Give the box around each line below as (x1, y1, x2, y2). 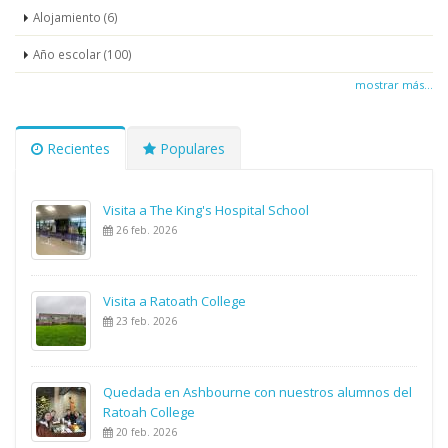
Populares (156, 138, 225, 158)
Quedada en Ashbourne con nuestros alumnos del (103, 382, 412, 401)
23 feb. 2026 (113, 313, 177, 328)
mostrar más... (355, 76, 433, 92)
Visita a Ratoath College (103, 291, 246, 310)
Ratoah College (103, 402, 195, 421)
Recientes (43, 138, 110, 158)
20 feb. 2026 (113, 424, 177, 439)
